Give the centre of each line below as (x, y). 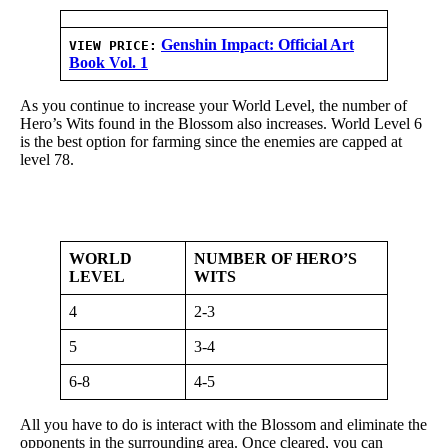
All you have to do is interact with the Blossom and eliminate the (223, 424)
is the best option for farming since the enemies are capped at (211, 141)
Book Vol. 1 (108, 62)
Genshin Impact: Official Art (257, 44)
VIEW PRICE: (113, 45)
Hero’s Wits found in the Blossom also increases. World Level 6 (221, 123)
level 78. (47, 159)
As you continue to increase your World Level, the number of (213, 105)
